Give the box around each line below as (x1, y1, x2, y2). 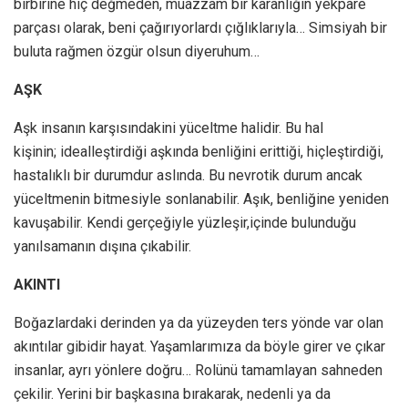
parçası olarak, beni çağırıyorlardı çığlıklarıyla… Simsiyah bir (14, 19, 387, 37)
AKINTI (14, 276, 60, 294)
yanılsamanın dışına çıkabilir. (14, 238, 191, 256)
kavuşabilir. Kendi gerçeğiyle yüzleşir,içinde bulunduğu (14, 214, 356, 232)
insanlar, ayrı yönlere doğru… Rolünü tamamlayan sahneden (14, 362, 382, 380)
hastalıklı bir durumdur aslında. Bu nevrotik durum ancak (14, 167, 362, 185)
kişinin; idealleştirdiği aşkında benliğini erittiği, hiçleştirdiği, (14, 143, 383, 161)
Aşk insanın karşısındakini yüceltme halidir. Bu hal (14, 119, 323, 138)
